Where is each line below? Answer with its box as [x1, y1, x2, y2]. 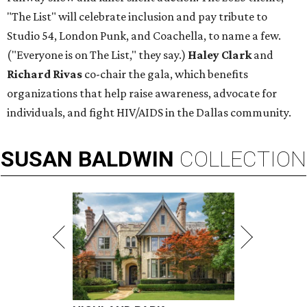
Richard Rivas [7, 67, 82, 82]
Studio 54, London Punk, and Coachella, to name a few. [7, 29, 281, 43]
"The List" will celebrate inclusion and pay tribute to [7, 10, 267, 24]
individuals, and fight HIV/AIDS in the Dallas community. [7, 106, 291, 120]
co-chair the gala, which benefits [82, 67, 248, 82]
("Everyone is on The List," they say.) [7, 48, 188, 62]
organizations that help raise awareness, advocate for [7, 86, 277, 101]
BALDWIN [78, 146, 174, 173]
